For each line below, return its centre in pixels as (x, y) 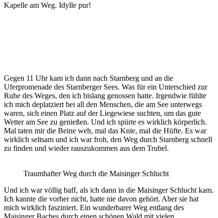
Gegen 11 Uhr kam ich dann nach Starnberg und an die (89, 78)
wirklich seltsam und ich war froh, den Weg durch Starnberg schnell (108, 140)
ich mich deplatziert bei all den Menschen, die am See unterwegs (103, 105)
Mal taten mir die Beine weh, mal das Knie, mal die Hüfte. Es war (105, 131)
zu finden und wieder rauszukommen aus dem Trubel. (86, 148)
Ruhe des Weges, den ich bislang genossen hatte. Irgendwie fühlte (105, 96)
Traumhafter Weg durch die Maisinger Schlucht (96, 174)
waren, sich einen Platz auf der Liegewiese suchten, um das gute (102, 113)
